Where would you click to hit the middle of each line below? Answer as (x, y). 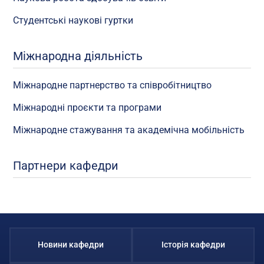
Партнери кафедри (66, 166)
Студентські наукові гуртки (73, 20)
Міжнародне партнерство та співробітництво (113, 85)
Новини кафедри (71, 245)
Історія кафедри (193, 245)
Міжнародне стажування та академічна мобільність (129, 130)
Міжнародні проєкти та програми (88, 108)
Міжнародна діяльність (78, 56)
